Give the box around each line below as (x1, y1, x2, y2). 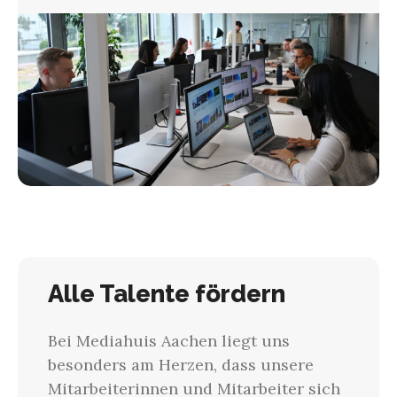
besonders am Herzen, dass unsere (47, 354, 314, 376)
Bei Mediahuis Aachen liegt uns (47, 331, 290, 352)
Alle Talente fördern (47, 279, 285, 308)
